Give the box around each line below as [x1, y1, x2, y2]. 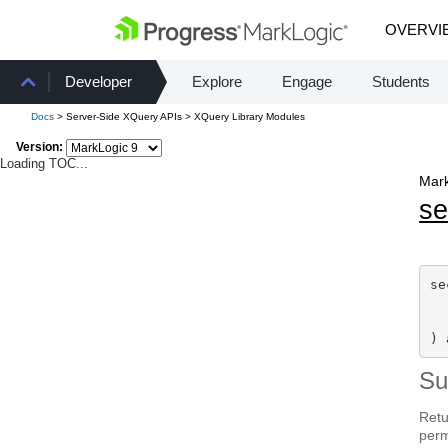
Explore [192, 73, 242, 90]
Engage [282, 73, 332, 90]
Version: [16, 140, 63, 154]
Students [372, 73, 430, 90]
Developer [65, 73, 132, 90]
